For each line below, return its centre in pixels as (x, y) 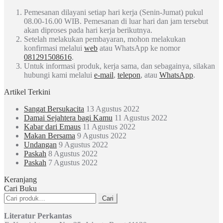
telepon (129, 75)
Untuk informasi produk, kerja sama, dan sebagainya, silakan (119, 66)
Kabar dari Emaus (52, 126)
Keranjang (20, 179)
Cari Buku (20, 188)
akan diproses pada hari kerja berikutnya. (88, 30)
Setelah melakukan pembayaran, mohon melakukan (105, 39)
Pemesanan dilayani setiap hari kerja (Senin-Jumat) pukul (113, 12)
